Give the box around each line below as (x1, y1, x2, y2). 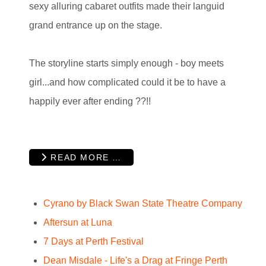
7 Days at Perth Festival (43, 236, 144, 246)
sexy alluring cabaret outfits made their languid (29, 1, 224, 12)
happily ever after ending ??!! (29, 96, 153, 107)
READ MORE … (47, 153, 122, 163)
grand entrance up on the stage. (29, 20, 162, 31)
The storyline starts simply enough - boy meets (29, 58, 224, 69)
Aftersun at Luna (43, 217, 112, 227)
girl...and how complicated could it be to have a (29, 77, 226, 88)
